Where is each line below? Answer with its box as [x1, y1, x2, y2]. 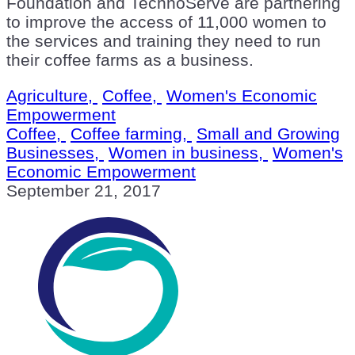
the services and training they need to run [6, 31, 321, 50]
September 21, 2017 [6, 181, 161, 200]
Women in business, [109, 143, 268, 162]
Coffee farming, [71, 124, 192, 143]
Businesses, [6, 143, 104, 162]
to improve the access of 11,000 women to [6, 12, 326, 31]
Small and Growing [197, 124, 340, 143]
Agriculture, [6, 86, 97, 105]
